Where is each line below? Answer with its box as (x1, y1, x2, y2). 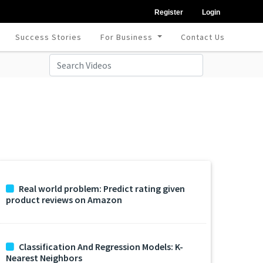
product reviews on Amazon (6, 194, 122, 205)
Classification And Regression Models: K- (19, 241, 183, 252)
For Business (100, 32, 156, 42)
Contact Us (180, 32, 225, 42)
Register (154, 8, 183, 16)
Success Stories (15, 32, 82, 42)
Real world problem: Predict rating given (19, 183, 185, 194)
